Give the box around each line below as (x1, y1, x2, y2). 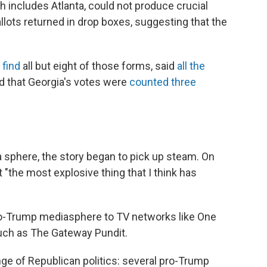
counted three (129, 76, 196, 88)
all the (177, 60, 205, 72)
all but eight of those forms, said (20, 60, 177, 72)
